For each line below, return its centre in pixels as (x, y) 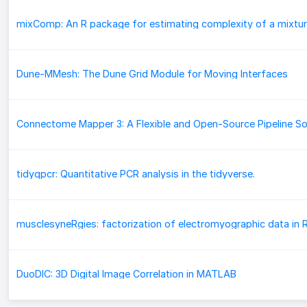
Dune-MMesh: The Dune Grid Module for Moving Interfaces (152, 74)
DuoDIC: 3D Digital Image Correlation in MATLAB (126, 274)
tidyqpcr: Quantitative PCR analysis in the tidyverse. (135, 174)
